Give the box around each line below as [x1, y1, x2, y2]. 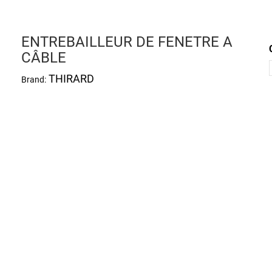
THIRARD [48, 72, 94, 85]
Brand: [21, 75, 46, 84]
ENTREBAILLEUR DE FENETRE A [21, 33, 233, 50]
